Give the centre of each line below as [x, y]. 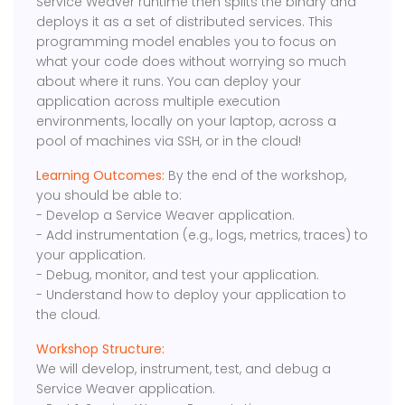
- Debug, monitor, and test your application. [178, 275]
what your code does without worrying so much [192, 62]
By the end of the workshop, [256, 176]
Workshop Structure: [101, 349]
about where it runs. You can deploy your [169, 82]
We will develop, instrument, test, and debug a [184, 369]
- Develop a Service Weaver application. [166, 216]
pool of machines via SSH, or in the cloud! [169, 141]
